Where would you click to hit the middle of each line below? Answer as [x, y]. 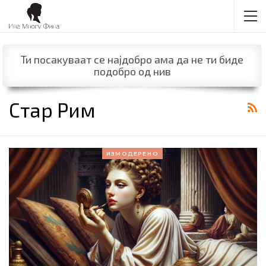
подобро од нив [132, 72]
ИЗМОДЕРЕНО [132, 153]
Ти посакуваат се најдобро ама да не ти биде [132, 60]
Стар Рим [52, 110]
